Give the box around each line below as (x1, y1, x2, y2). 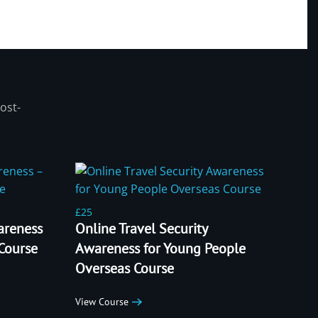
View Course (75, 295, 128, 309)
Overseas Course (75, 258, 174, 278)
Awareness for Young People (75, 238, 246, 258)
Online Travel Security (75, 219, 207, 238)
